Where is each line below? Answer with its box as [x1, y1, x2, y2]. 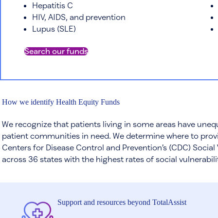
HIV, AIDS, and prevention [32, 12, 126, 21]
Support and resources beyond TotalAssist [57, 198, 187, 206]
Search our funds [24, 46, 88, 55]
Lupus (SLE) [32, 23, 76, 33]
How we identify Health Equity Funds [2, 97, 120, 106]
